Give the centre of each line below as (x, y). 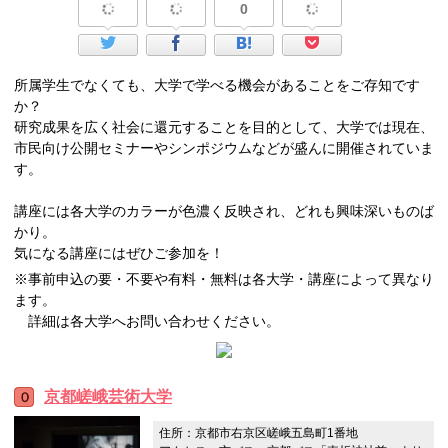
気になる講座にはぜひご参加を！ (119, 252)
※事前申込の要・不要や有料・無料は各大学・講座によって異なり (224, 278)
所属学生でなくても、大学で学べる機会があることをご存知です (217, 84)
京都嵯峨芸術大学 (108, 396)
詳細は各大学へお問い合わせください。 (147, 320)
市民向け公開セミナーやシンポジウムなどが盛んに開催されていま (224, 147)
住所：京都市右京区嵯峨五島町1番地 (258, 432)
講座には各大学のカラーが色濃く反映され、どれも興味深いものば (224, 210)
